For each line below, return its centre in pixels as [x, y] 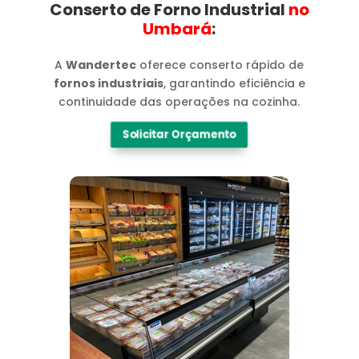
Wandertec [101, 65]
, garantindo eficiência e [234, 83]
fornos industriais [108, 83]
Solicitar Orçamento [179, 134]
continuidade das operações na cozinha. [179, 101]
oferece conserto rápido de [220, 65]
